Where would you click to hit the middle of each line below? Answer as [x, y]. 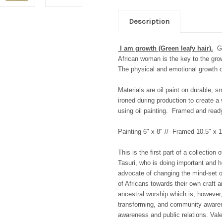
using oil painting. [145, 111]
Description [149, 22]
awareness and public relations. [163, 215]
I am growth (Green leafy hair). [166, 49]
